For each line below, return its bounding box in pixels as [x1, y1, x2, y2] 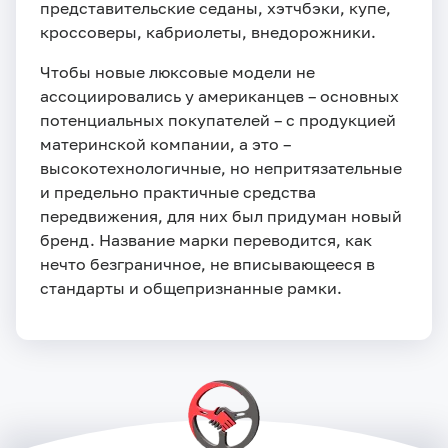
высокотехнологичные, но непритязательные [40, 158, 402, 179]
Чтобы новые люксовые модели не [40, 62, 315, 83]
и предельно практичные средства [40, 182, 316, 203]
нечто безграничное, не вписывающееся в [40, 254, 375, 275]
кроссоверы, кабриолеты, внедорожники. [40, 22, 376, 43]
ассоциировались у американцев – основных [40, 86, 399, 107]
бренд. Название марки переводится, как [40, 230, 372, 251]
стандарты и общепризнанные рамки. [40, 278, 342, 299]
